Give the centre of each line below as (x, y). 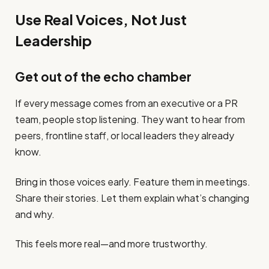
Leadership (53, 41)
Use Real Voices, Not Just (101, 20)
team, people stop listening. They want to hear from (130, 119)
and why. (35, 214)
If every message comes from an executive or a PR (126, 103)
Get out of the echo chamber (103, 77)
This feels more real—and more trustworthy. (111, 243)
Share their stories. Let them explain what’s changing (132, 198)
